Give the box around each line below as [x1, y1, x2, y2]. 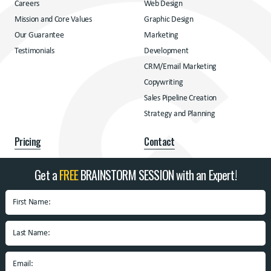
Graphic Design [144, 15, 194, 25]
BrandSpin [14, 206, 49, 216]
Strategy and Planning [144, 109, 215, 119]
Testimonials [14, 47, 54, 56]
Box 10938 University [48, 206, 122, 216]
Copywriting [144, 78, 183, 88]
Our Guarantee [14, 31, 64, 41]
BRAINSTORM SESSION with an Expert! [77, 166, 237, 184]
